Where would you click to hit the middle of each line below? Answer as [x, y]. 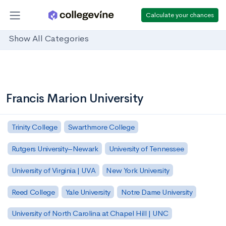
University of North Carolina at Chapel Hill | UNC [90, 213]
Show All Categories [49, 39]
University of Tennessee [146, 148]
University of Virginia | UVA [53, 170]
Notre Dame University [157, 192]
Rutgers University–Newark [55, 148]
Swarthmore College [101, 127]
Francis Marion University [75, 98]
